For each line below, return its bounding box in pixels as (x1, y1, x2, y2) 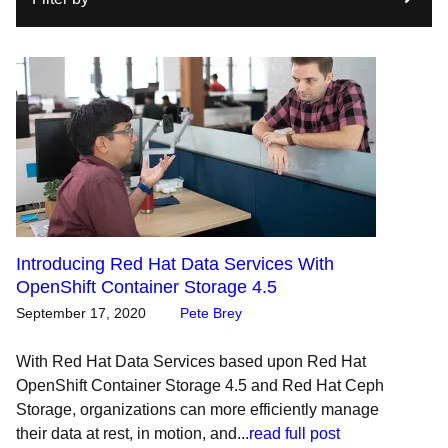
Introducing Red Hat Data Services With (16, 254, 334, 274)
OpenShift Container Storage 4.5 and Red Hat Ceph (16, 377, 384, 394)
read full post (249, 425, 340, 442)
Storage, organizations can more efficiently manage (16, 401, 379, 418)
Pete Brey (180, 305, 242, 321)
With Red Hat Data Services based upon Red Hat (16, 353, 366, 370)
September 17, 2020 (16, 305, 146, 321)
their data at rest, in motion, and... (16, 425, 249, 442)
